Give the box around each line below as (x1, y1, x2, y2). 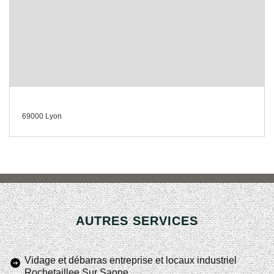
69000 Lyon (22, 112, 62, 120)
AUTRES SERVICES (76, 214, 198, 228)
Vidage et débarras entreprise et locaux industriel (24, 255, 237, 265)
